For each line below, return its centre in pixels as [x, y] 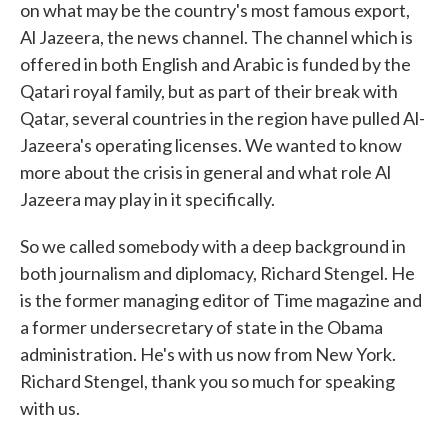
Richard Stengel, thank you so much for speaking [207, 381]
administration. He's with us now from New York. [208, 354]
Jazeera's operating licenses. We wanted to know [211, 145]
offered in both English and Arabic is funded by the [215, 64]
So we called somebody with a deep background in [213, 246]
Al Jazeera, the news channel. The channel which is [216, 37]
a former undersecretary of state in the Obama [201, 327]
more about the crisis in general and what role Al [205, 172]
